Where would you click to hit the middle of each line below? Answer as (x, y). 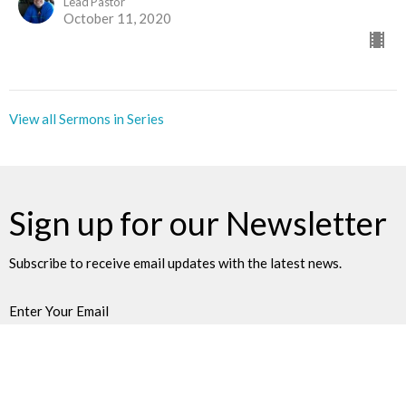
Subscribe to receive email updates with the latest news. (175, 263)
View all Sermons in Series (87, 119)
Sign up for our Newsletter (198, 223)
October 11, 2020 (117, 18)
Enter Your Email (59, 311)
